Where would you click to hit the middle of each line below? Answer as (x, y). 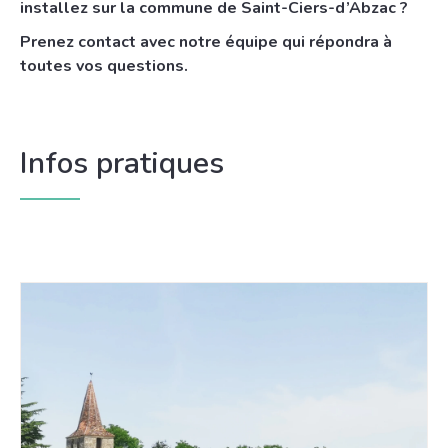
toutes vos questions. (104, 66)
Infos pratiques (122, 163)
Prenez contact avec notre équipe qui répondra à (206, 42)
